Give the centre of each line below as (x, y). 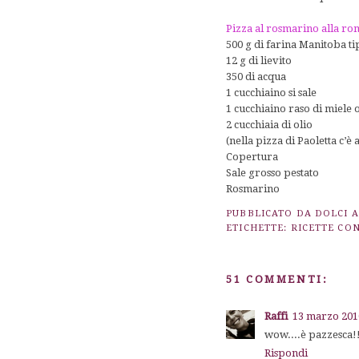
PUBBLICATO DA (270, 213)
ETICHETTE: (258, 228)
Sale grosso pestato (273, 172)
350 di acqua (256, 76)
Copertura (252, 156)
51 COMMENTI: (277, 279)
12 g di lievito (259, 60)
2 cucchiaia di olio (270, 124)
